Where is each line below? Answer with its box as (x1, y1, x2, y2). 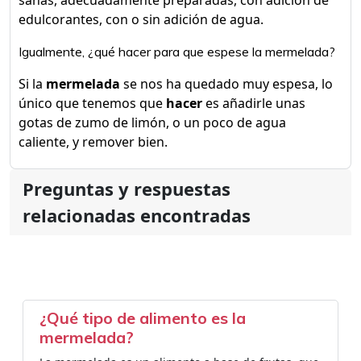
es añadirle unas (202, 94, 305, 112)
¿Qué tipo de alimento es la (39, 308, 246, 328)
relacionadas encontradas (23, 203, 251, 227)
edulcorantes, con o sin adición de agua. (19, 10, 263, 28)
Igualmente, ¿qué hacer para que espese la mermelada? (19, 44, 335, 60)
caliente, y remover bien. (19, 133, 168, 151)
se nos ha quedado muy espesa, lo (120, 75, 333, 93)
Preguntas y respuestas (23, 176, 230, 201)
